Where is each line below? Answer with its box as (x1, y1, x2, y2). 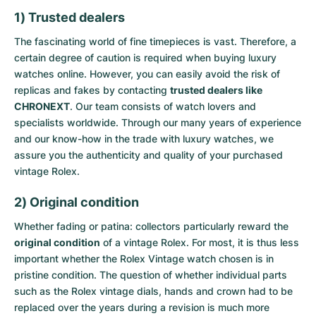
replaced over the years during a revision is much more (14, 301, 269, 313)
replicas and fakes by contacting (14, 84, 170, 96)
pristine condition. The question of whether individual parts (14, 269, 287, 281)
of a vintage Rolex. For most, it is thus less (100, 236, 299, 248)
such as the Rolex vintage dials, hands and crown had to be (14, 285, 293, 297)
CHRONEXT (14, 100, 70, 112)
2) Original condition (14, 195, 139, 209)
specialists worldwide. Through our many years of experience (14, 116, 301, 128)
